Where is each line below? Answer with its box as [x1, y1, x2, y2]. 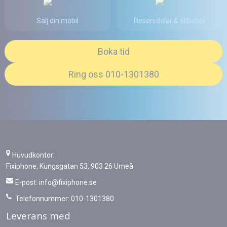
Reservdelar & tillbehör [133, 17, 206, 25]
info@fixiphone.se [37, 178, 97, 186]
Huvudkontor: [12, 151, 55, 159]
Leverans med [6, 209, 70, 222]
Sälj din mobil [36, 17, 79, 25]
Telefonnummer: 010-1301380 [14, 195, 114, 203]
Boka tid [97, 46, 130, 57]
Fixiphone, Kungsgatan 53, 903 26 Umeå [6, 162, 133, 170]
